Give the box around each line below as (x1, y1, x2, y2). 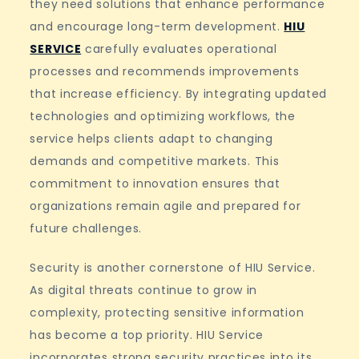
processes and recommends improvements (30, 63, 300, 80)
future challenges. (30, 220, 143, 237)
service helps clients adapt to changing (30, 131, 273, 147)
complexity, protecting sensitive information (30, 305, 305, 321)
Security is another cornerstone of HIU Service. (30, 260, 316, 276)
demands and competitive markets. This (30, 153, 280, 170)
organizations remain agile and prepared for (30, 198, 301, 215)
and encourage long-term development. (30, 18, 284, 35)
